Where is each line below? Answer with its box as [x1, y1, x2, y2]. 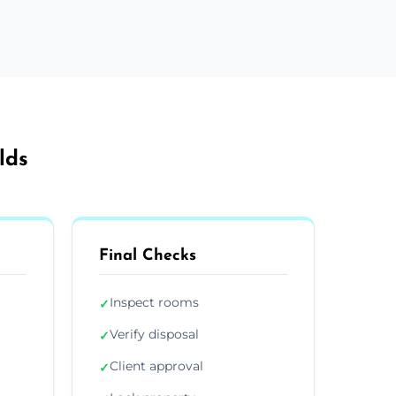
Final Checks [99, 247, 196, 264]
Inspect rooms [110, 293, 199, 310]
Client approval [110, 357, 203, 374]
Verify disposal [110, 325, 199, 342]
